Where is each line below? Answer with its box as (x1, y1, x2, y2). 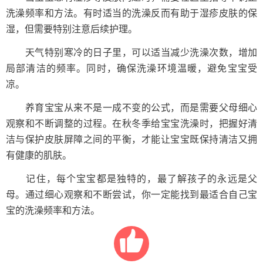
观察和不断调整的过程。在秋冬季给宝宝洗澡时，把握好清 (6, 119, 257, 129)
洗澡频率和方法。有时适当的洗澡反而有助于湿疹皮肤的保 (6, 8, 257, 18)
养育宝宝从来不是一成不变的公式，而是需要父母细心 (6, 103, 257, 113)
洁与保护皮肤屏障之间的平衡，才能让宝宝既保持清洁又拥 (6, 134, 257, 144)
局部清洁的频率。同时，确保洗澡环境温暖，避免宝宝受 (6, 63, 257, 73)
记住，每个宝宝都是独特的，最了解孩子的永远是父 (6, 174, 257, 184)
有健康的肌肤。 (6, 150, 72, 160)
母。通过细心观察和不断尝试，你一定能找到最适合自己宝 (6, 190, 257, 200)
